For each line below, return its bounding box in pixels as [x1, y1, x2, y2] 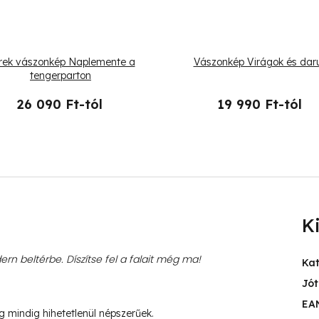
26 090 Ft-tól [17, 96, 103, 113]
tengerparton [30, 69, 91, 83]
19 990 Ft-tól [216, 96, 302, 113]
